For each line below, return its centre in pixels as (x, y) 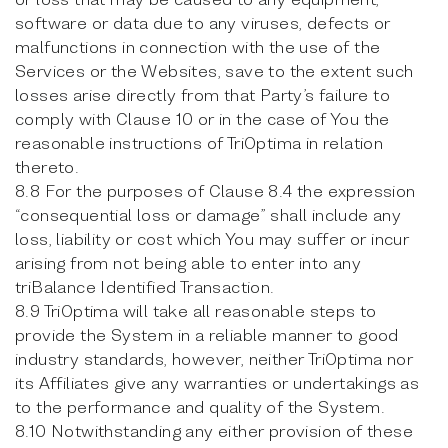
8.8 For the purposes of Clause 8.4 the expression (215, 190)
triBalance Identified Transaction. (145, 286)
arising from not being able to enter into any (188, 262)
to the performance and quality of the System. (200, 406)
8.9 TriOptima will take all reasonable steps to (196, 310)
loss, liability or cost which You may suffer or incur (212, 238)
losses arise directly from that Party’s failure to (202, 94)
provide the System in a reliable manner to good (207, 334)
